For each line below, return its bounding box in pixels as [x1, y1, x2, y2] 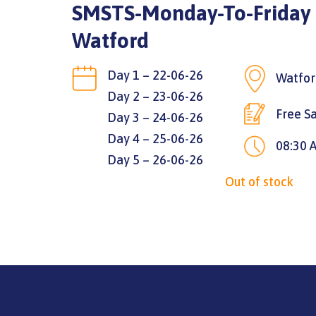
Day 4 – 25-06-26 [107, 130, 203, 146]
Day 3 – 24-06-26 [107, 109, 203, 125]
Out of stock [224, 174, 293, 189]
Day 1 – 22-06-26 [107, 67, 203, 83]
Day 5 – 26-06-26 [107, 152, 203, 167]
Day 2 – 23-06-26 [107, 88, 203, 104]
